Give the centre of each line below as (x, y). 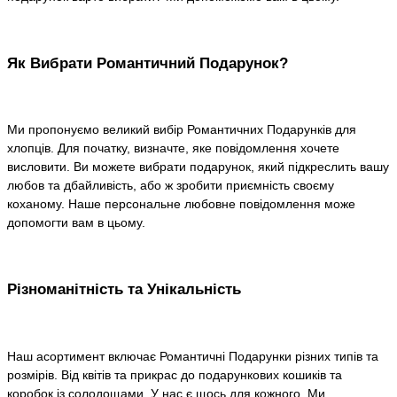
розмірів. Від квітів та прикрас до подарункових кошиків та (175, 374)
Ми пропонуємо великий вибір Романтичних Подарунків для (182, 130)
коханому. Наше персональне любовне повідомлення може (181, 204)
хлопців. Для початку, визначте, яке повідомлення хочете (173, 148)
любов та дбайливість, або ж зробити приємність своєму (171, 186)
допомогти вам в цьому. (76, 223)
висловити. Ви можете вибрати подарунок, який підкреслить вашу (198, 167)
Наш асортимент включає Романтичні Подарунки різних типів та (193, 356)
